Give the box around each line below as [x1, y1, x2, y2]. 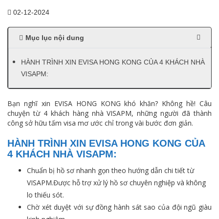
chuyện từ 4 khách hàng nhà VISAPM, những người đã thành [7, 108, 212, 118]
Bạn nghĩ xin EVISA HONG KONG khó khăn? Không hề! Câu [7, 98, 212, 108]
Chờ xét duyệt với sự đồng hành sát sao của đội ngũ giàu [27, 202, 212, 212]
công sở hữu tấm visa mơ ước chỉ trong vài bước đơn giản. [7, 118, 193, 128]
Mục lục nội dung [25, 34, 84, 42]
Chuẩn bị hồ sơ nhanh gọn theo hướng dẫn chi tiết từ [27, 165, 194, 175]
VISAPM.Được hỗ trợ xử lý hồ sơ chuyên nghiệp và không [27, 177, 206, 187]
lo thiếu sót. [27, 190, 64, 199]
